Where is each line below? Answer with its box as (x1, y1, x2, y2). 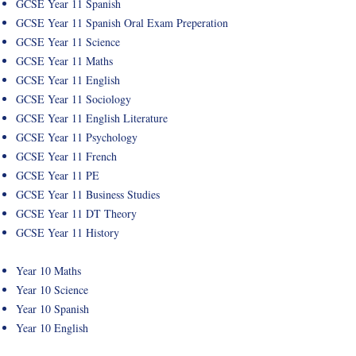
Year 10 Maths (16, 263, 81, 278)
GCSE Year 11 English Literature (16, 110, 172, 126)
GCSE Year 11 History (16, 225, 119, 240)
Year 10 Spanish (16, 301, 89, 316)
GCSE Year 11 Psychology (16, 130, 137, 145)
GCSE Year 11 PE (16, 168, 99, 183)
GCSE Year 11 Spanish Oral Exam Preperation (16, 15, 228, 30)
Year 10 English (16, 320, 95, 335)
